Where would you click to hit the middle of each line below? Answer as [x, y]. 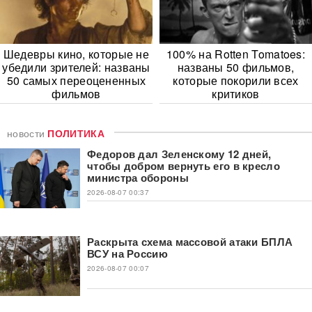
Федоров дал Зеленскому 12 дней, [179, 154]
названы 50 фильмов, [236, 67]
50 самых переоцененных [76, 80]
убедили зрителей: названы [76, 67]
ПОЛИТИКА [76, 133]
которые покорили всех [236, 80]
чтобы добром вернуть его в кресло [184, 165]
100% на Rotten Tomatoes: [236, 54]
